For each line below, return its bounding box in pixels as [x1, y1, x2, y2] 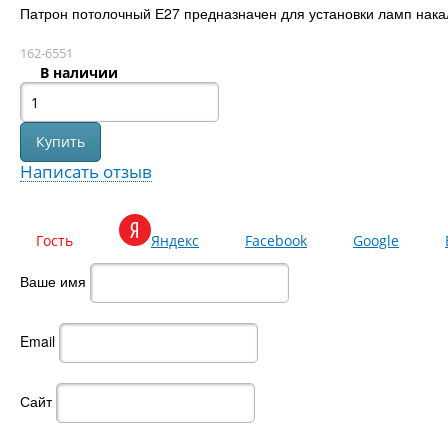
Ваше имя [20, 270, 86, 291]
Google [353, 231, 399, 250]
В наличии [39, 63, 118, 82]
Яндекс [151, 231, 199, 250]
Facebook [245, 231, 307, 250]
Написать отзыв [20, 160, 152, 183]
